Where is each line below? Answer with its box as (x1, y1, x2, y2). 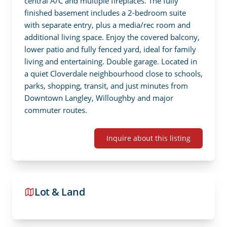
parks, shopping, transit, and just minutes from (24, 80, 188, 91)
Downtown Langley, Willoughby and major (24, 92, 173, 103)
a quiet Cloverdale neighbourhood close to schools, (24, 68, 203, 79)
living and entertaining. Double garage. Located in (24, 56, 197, 66)
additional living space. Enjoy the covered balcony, (24, 31, 200, 42)
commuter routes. (24, 104, 87, 115)
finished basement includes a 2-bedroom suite (24, 7, 186, 18)
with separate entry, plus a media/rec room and (24, 19, 191, 30)
